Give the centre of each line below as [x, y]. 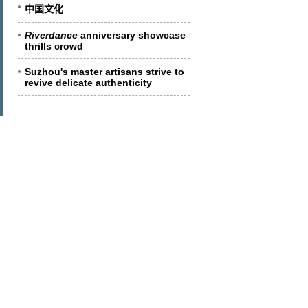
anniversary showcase [132, 35]
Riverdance [51, 35]
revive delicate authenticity [88, 82]
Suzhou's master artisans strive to [104, 71]
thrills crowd [54, 46]
